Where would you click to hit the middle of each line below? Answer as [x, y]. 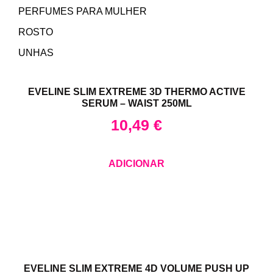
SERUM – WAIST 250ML [136, 104]
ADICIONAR [136, 163]
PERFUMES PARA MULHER [83, 12]
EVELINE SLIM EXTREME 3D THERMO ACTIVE [136, 92]
